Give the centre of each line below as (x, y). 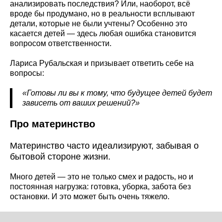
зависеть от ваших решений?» (81, 103)
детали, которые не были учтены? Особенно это (99, 23)
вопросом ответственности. (61, 43)
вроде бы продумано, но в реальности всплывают (102, 13)
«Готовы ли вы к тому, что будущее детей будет (117, 93)
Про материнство (53, 124)
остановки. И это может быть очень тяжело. (90, 196)
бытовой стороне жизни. (60, 156)
